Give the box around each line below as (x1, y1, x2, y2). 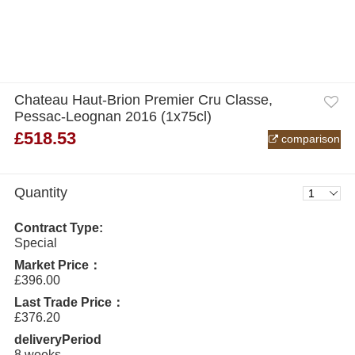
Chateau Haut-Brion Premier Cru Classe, (13, 92, 273, 109)
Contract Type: (13, 220, 103, 235)
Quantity (13, 184, 67, 200)
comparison (277, 132, 340, 146)
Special (13, 235, 57, 250)
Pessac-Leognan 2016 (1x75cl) (13, 109, 212, 125)
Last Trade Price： (13, 295, 124, 309)
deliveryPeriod (13, 332, 101, 346)
